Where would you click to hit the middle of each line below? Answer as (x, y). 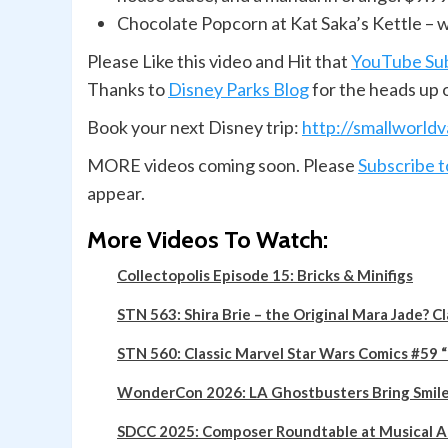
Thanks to (127, 89)
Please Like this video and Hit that (219, 61)
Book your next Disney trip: (194, 127)
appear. (116, 193)
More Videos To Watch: (207, 240)
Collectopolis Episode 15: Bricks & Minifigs (265, 275)
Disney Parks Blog (238, 89)
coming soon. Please (278, 165)
